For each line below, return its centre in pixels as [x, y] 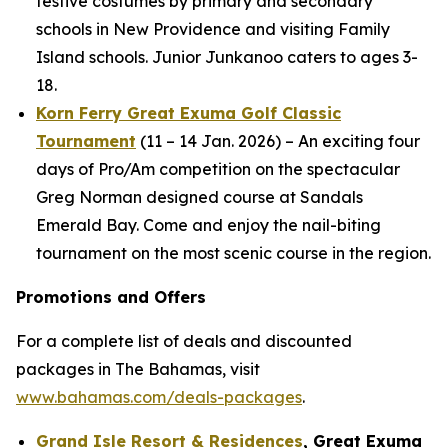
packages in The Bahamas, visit [138, 369]
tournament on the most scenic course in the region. [233, 253]
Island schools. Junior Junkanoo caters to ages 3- [227, 57]
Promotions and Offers [111, 297]
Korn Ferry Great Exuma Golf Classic [188, 113]
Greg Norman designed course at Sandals [199, 197]
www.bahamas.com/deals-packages [159, 397]
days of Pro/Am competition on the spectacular [218, 169]
